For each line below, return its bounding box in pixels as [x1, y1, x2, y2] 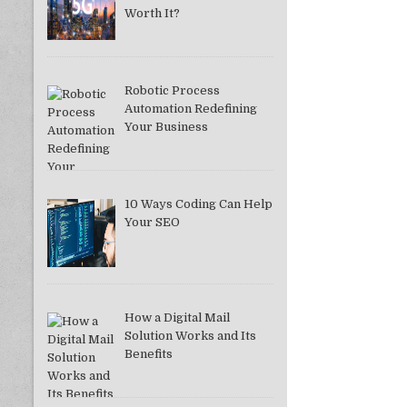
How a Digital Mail [124, 311, 230, 325]
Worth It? [124, 5, 180, 20]
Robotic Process [124, 84, 220, 98]
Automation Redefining [124, 102, 257, 116]
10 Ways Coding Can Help [124, 197, 273, 212]
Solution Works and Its [124, 329, 256, 343]
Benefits [124, 347, 173, 362]
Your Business [124, 120, 208, 134]
